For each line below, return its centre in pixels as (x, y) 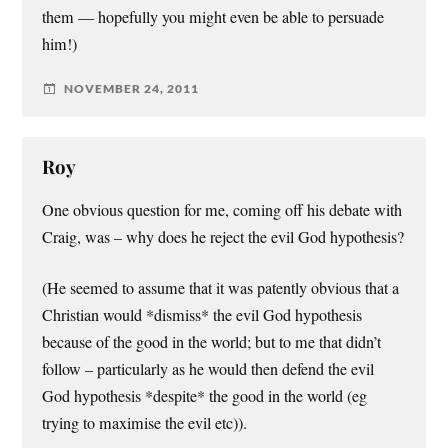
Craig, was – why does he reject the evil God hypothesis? (223, 236)
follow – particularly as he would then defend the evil (208, 368)
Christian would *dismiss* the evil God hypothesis (202, 314)
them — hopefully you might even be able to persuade (213, 16)
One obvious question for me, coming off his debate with (222, 209)
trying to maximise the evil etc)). (145, 422)
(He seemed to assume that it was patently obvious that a (221, 287)
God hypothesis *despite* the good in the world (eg (205, 395)
